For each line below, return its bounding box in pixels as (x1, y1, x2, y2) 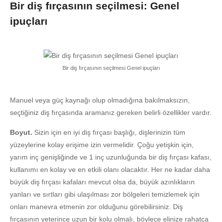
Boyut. (10, 128, 34, 137)
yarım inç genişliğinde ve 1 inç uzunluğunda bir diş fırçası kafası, (10, 153, 212, 162)
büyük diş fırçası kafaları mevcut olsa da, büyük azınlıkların (10, 178, 195, 186)
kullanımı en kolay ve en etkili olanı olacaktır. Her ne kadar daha (10, 166, 210, 174)
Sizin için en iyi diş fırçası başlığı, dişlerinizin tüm (34, 128, 185, 137)
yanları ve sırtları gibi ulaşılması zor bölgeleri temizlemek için (10, 190, 200, 199)
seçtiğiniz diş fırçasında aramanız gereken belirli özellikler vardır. (10, 109, 212, 117)
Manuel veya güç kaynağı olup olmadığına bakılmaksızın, (10, 96, 190, 105)
